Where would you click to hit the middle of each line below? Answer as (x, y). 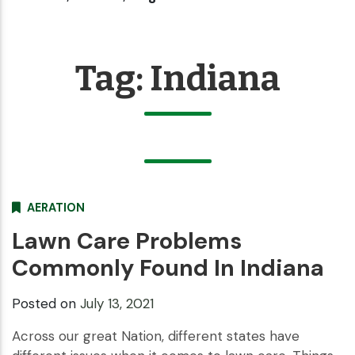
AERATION (56, 207)
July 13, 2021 (117, 303)
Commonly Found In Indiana (168, 267)
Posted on (46, 303)
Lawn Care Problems (127, 240)
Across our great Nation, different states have (156, 336)
